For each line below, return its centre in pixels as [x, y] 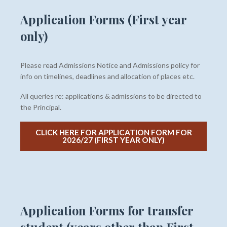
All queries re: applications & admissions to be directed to [111, 96]
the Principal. [41, 107]
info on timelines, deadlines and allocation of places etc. [107, 77]
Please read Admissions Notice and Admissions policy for [110, 65]
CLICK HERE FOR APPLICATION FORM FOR [113, 133]
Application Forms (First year [103, 20]
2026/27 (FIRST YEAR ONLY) [113, 140]
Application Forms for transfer [107, 211]
